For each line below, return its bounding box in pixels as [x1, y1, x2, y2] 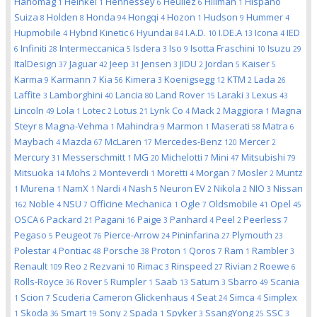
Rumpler [110, 275, 149, 288]
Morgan [196, 166, 231, 179]
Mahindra [117, 120, 161, 132]
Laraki [217, 88, 246, 101]
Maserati [212, 120, 252, 132]
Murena [21, 182, 57, 195]
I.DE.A [219, 26, 244, 39]
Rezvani [90, 260, 127, 272]
